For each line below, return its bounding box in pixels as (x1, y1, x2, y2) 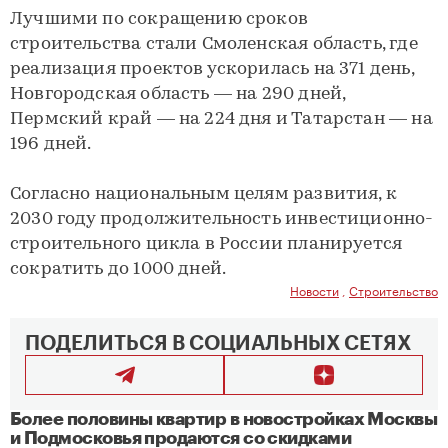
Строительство (349, 279, 438, 299)
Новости (290, 279, 339, 299)
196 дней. (10, 134, 92, 154)
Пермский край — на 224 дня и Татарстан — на (10, 109, 433, 129)
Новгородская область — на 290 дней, (10, 84, 346, 104)
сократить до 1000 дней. (10, 259, 227, 279)
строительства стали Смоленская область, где (10, 34, 418, 54)
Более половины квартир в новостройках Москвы (10, 409, 438, 428)
